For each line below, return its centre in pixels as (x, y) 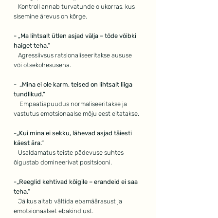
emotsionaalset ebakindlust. (54, 211)
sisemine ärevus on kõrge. (50, 17)
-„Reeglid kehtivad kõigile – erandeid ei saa (76, 182)
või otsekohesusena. (42, 65)
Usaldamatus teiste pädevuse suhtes (72, 153)
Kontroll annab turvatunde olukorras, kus (76, 7)
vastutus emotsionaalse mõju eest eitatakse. (76, 114)
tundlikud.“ (29, 94)
